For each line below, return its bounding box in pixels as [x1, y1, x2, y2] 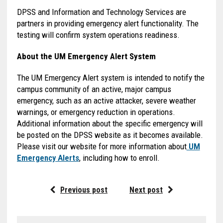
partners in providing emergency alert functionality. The [16, 18, 199, 28]
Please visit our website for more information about [16, 141, 187, 151]
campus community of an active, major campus [16, 84, 171, 94]
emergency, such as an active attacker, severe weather [16, 95, 196, 106]
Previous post [60, 185, 108, 195]
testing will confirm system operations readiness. [16, 29, 182, 40]
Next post [129, 185, 163, 195]
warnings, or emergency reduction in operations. [16, 107, 175, 117]
